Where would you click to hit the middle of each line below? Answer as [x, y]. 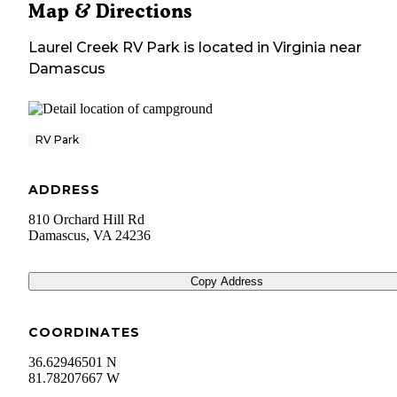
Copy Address [227, 282]
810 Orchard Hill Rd [86, 220]
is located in [225, 48]
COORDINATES [84, 333]
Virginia [300, 48]
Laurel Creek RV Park [104, 48]
